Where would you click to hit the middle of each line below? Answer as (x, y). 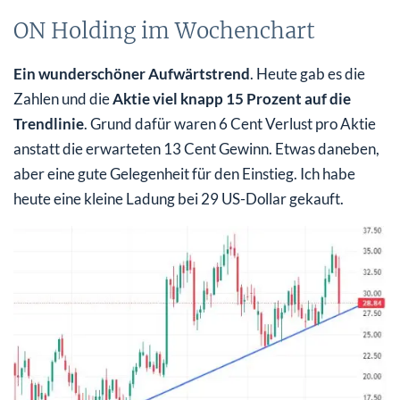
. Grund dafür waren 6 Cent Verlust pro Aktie (230, 123)
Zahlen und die (63, 98)
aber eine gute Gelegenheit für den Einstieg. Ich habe (184, 173)
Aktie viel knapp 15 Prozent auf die (232, 98)
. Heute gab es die (308, 73)
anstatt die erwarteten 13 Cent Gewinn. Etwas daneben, (196, 148)
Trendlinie (49, 123)
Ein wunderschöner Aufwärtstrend (132, 73)
